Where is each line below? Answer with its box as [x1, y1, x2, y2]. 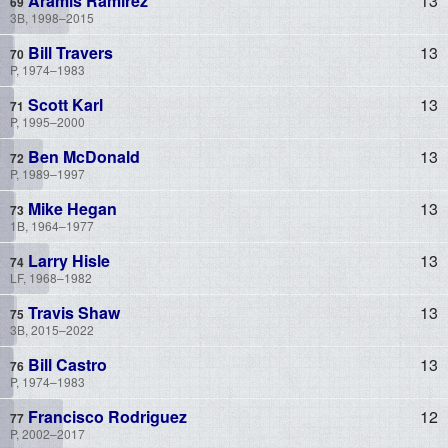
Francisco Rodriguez [24, 404, 187, 428]
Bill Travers [24, 40, 113, 64]
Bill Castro [24, 352, 107, 376]
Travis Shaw [24, 300, 120, 324]
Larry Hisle [24, 248, 110, 272]
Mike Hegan [24, 196, 117, 220]
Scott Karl [24, 92, 103, 116]
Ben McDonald [24, 144, 140, 168]
